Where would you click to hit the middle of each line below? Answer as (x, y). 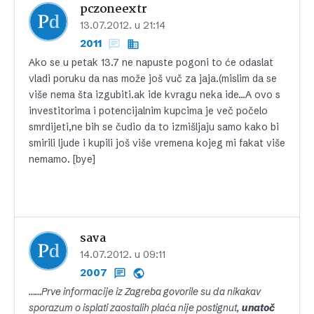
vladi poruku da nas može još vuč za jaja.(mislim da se (153, 78)
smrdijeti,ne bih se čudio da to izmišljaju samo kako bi (154, 127)
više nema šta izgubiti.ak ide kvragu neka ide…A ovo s (155, 94)
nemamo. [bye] (62, 159)
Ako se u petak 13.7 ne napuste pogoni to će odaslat (151, 62)
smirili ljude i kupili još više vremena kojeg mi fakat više (157, 143)
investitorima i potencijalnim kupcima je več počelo (148, 110)
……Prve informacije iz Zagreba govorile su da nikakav (145, 291)
